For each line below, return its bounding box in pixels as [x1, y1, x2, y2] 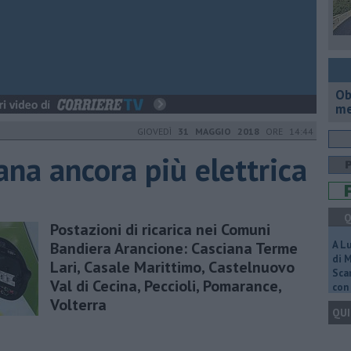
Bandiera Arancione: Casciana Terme [50, 237, 298, 259]
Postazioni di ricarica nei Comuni [50, 219, 270, 240]
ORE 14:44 [259, 125, 313, 137]
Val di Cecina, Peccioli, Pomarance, [50, 275, 281, 296]
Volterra [50, 294, 107, 315]
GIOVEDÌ [137, 125, 178, 137]
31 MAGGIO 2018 [178, 125, 259, 137]
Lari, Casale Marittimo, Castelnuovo [50, 256, 295, 277]
